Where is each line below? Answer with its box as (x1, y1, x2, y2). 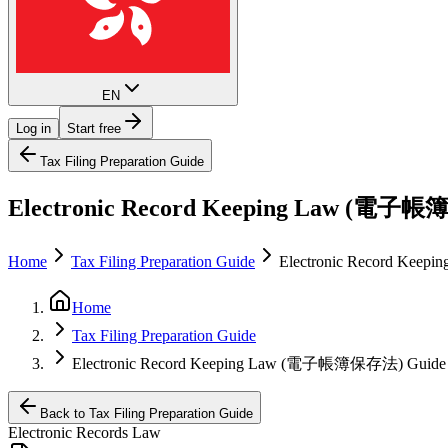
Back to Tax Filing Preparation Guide (40, 406, 253, 422)
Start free (67, 120, 121, 136)
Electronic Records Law (8, 424, 161, 442)
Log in (16, 120, 51, 136)
